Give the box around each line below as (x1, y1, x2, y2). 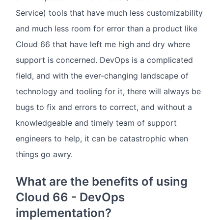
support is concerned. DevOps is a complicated (16, 55, 193, 65)
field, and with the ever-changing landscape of (16, 71, 189, 81)
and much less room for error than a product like (16, 24, 197, 34)
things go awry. (16, 149, 73, 160)
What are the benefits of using (16, 174, 188, 189)
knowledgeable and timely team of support (16, 118, 177, 128)
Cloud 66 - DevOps (16, 190, 125, 205)
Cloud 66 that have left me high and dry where (16, 39, 190, 50)
